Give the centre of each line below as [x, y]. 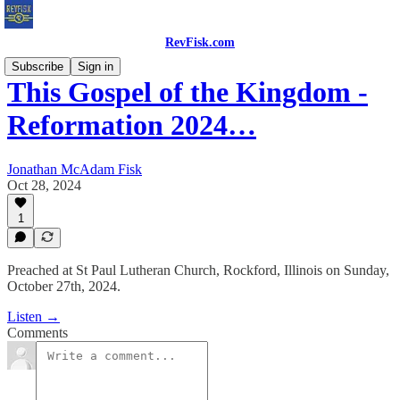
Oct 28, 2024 [44, 185]
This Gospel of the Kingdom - [187, 92]
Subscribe [37, 67]
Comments [37, 333]
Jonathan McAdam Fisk [75, 169]
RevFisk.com [200, 42]
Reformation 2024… [132, 125]
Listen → [33, 317]
